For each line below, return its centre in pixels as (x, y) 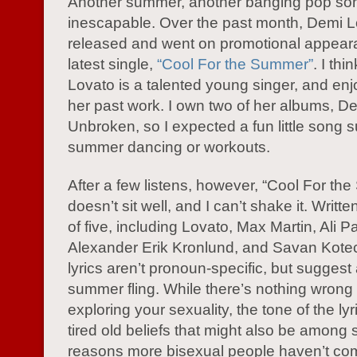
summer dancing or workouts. (169, 147)
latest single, (112, 64)
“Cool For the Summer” (235, 64)
